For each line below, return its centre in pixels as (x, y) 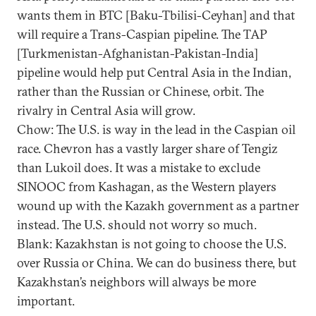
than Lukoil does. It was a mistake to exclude (139, 167)
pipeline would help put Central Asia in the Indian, (154, 72)
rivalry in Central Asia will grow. (106, 110)
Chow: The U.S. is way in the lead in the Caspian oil (156, 129)
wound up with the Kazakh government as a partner (158, 205)
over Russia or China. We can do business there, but (157, 262)
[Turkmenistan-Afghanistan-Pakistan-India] (138, 53)
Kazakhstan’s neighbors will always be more (136, 281)
